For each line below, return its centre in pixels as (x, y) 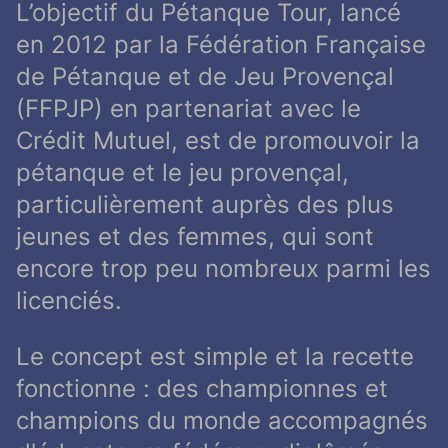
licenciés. (69, 301)
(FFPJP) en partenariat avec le (188, 109)
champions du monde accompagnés (222, 421)
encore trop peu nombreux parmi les (223, 269)
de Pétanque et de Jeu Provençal (205, 77)
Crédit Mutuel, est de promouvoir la (218, 141)
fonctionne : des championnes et (202, 389)
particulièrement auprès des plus (205, 205)
